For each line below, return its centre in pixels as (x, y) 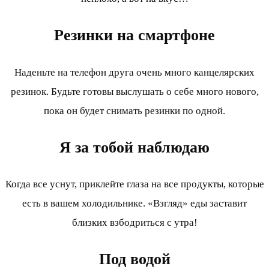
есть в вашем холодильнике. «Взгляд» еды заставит (134, 203)
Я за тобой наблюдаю (134, 147)
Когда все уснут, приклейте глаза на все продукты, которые (134, 184)
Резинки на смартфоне (134, 35)
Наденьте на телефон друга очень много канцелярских (134, 72)
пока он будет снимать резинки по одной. (134, 110)
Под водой (134, 259)
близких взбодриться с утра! (134, 222)
